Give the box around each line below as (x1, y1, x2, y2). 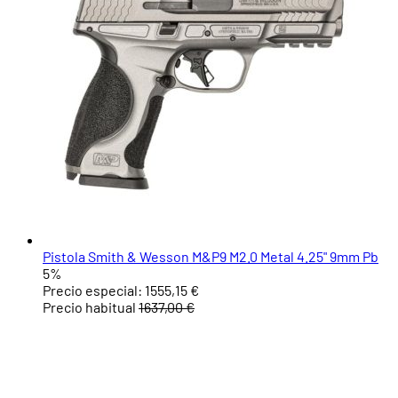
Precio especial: (43, 282, 142, 299)
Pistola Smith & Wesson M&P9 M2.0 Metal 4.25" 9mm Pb (43, 248, 378, 266)
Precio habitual (43, 298, 136, 316)
